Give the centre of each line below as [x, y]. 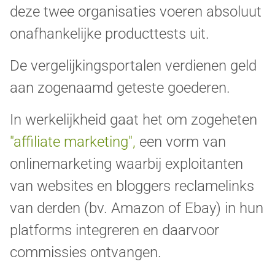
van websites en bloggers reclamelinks [132, 186]
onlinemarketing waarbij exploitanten [126, 164]
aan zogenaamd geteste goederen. [120, 88]
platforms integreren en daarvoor [114, 230]
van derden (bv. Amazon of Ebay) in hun [137, 208]
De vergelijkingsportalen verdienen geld [133, 66]
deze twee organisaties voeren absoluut [136, 12]
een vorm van [183, 142]
